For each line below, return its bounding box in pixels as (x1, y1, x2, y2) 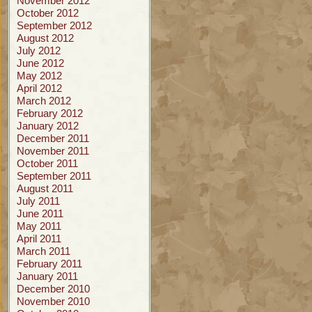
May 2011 (17, 220, 61, 232)
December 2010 (17, 283, 90, 295)
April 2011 (17, 233, 61, 244)
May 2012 (17, 70, 62, 81)
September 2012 (17, 19, 92, 31)
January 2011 (17, 270, 78, 282)
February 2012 (17, 107, 83, 119)
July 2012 (17, 45, 61, 56)
